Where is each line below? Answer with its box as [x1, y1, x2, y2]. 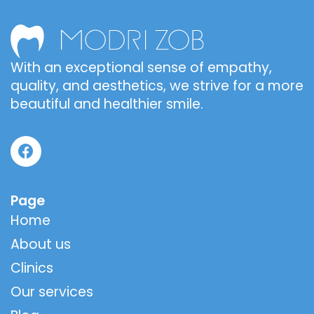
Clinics [11, 259, 53, 278]
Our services [11, 282, 93, 302]
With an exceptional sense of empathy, [11, 58, 272, 78]
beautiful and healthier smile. [11, 95, 203, 114]
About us [11, 235, 71, 254]
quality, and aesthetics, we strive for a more [11, 76, 303, 96]
